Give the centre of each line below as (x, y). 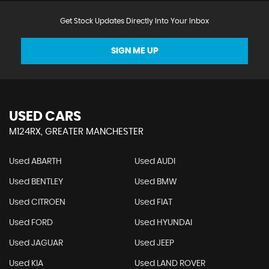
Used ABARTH (35, 162)
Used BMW (156, 182)
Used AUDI (155, 162)
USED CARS (45, 117)
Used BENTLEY (36, 182)
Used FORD (31, 223)
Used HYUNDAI (163, 223)
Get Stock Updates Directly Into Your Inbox (134, 21)
